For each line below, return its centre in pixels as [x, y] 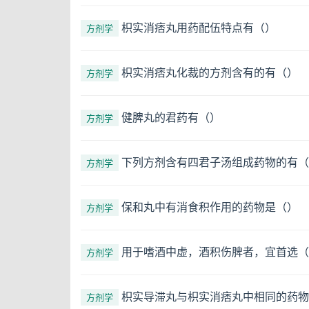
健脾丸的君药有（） [171, 117]
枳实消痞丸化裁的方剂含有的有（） [210, 72]
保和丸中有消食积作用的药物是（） [210, 207]
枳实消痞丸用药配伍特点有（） [199, 27]
